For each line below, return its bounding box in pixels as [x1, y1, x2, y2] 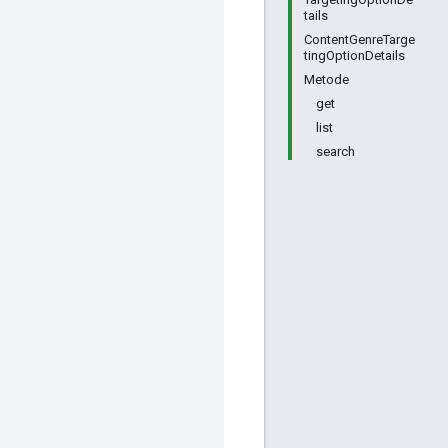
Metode [304, 72, 349, 87]
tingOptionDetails [304, 48, 405, 63]
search [316, 144, 355, 159]
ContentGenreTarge [304, 32, 415, 47]
